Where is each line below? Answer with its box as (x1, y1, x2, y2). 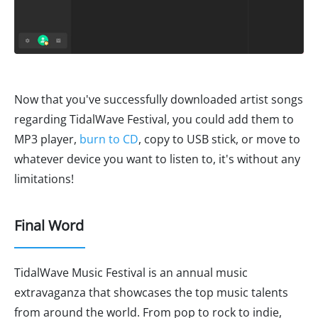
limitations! (14, 170, 74, 187)
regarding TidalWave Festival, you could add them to (14, 111, 294, 127)
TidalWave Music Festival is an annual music (14, 264, 248, 280)
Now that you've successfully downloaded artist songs (14, 91, 303, 107)
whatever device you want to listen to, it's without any (14, 150, 300, 167)
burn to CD (79, 131, 138, 147)
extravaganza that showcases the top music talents (14, 284, 288, 300)
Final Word (14, 215, 84, 235)
